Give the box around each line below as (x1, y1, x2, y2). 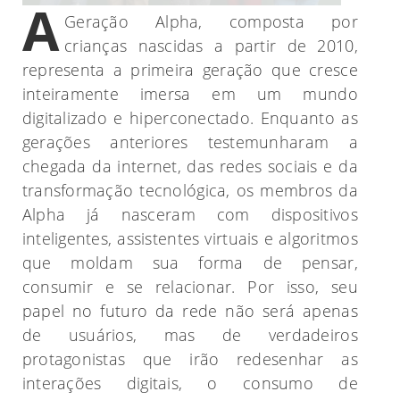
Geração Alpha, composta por (64, 11, 358, 33)
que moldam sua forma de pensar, (21, 252, 358, 274)
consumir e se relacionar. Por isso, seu (21, 276, 358, 298)
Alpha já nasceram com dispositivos (21, 204, 358, 226)
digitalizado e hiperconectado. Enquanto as (21, 107, 358, 129)
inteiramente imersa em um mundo (21, 83, 358, 105)
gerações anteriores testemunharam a (21, 131, 358, 154)
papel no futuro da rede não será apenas (21, 300, 358, 322)
